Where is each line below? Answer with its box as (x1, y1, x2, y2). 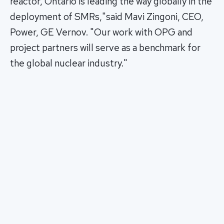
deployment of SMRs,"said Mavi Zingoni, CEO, (10, 10, 203, 23)
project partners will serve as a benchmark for (10, 41, 200, 54)
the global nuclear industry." (10, 57, 127, 70)
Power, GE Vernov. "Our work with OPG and (10, 26, 192, 39)
